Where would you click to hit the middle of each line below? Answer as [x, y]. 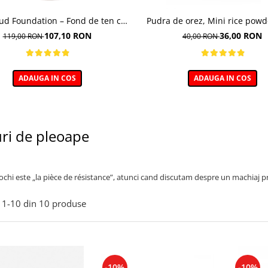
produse [69, 204]
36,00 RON [241, 36]
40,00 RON [201, 36]
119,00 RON [23, 36]
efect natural [47, 32]
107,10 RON [68, 36]
